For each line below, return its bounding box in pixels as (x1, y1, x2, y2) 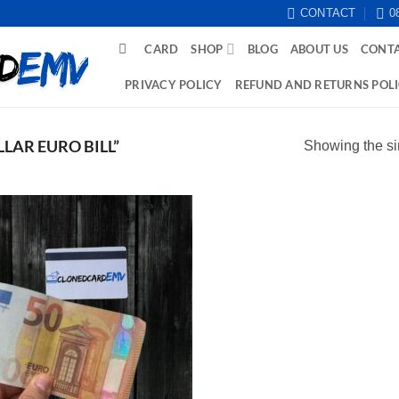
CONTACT (299, 6, 356, 20)
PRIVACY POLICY (125, 77, 223, 92)
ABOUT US (289, 42, 348, 56)
